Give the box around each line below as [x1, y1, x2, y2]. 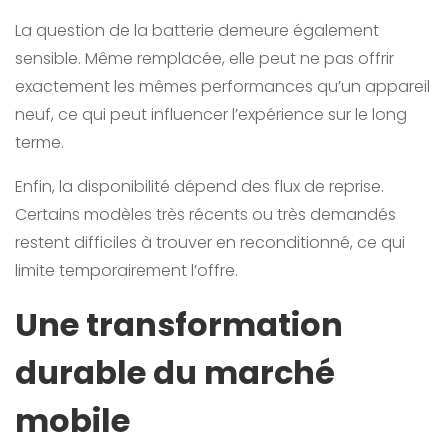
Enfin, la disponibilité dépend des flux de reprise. [15, 175, 384, 199]
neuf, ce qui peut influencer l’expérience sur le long [15, 103, 407, 127]
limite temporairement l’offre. [15, 259, 238, 283]
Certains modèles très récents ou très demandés [15, 203, 396, 227]
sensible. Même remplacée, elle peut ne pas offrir [15, 47, 394, 71]
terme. [15, 131, 64, 155]
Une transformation [15, 302, 343, 348]
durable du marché [15, 350, 335, 396]
